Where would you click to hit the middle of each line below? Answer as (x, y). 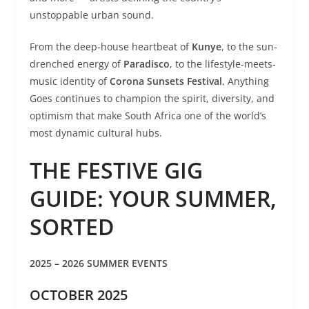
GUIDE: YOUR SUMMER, (153, 198)
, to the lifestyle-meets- (222, 63)
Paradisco (146, 63)
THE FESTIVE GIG (116, 170)
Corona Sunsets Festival (166, 81)
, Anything (245, 81)
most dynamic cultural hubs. (96, 132)
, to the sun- (249, 46)
